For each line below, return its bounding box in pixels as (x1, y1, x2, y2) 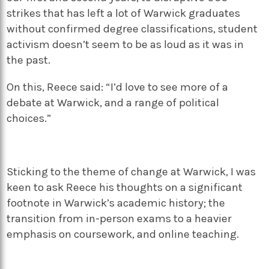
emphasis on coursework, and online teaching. (7, 228, 240, 241)
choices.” (7, 111, 54, 125)
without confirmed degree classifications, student (7, 22, 258, 36)
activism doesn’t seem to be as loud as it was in (7, 38, 244, 52)
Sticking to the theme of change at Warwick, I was (7, 165, 256, 179)
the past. (7, 53, 53, 67)
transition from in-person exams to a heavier (7, 212, 232, 226)
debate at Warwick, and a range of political (7, 95, 220, 109)
